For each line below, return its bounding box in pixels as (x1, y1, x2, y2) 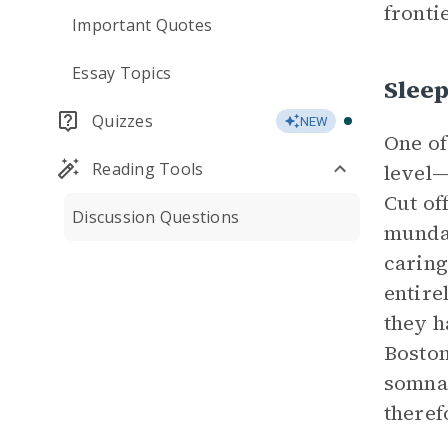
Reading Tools (92, 158, 204, 180)
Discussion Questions (72, 206, 239, 228)
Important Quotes (72, 14, 212, 36)
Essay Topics (72, 62, 171, 84)
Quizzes (92, 110, 153, 132)
